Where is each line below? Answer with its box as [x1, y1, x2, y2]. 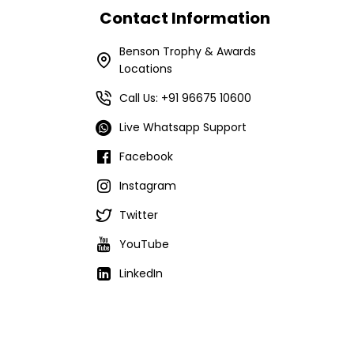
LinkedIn [119, 265, 163, 281]
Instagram [119, 178, 176, 194]
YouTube [119, 236, 169, 252]
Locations [119, 61, 172, 77]
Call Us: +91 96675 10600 [119, 90, 251, 106]
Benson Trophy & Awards [119, 43, 256, 59]
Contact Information [100, 7, 270, 29]
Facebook [119, 149, 173, 164]
